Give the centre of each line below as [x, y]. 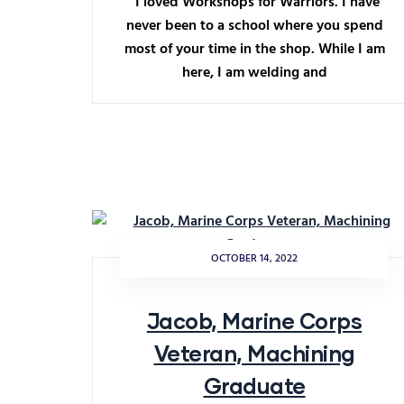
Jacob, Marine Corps [254, 321]
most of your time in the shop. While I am [254, 50]
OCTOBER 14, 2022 [254, 259]
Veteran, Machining [254, 353]
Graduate [254, 386]
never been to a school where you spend [254, 26]
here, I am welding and [254, 73]
